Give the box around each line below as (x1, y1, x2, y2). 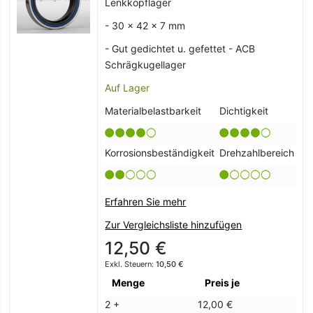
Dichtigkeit (219, 105, 269, 117)
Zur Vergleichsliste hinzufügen (105, 219, 242, 231)
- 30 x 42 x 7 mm (105, 20, 186, 32)
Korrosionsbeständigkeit (105, 147, 215, 159)
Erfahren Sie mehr (105, 196, 187, 208)
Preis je (205, 277, 240, 289)
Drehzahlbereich (219, 147, 295, 159)
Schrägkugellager (105, 59, 187, 71)
